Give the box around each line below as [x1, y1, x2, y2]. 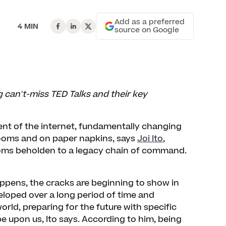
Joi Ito [137, 133, 163, 145]
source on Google [115, 25, 179, 35]
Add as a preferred [115, 17, 185, 27]
